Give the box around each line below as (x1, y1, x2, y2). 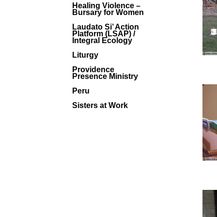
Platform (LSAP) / (72, 29, 136, 38)
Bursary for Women (72, 8, 144, 16)
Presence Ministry (72, 72, 139, 80)
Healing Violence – (72, 1, 141, 10)
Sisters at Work (72, 101, 128, 109)
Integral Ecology (72, 36, 133, 45)
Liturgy (72, 50, 99, 59)
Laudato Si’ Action (72, 22, 139, 31)
